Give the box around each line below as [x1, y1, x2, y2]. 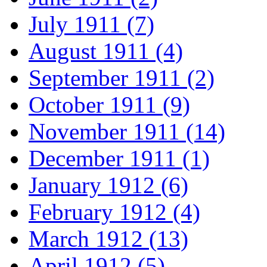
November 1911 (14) [29, 119, 225, 145]
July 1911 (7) [29, 11, 154, 38]
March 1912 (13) [29, 226, 188, 252]
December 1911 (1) [29, 145, 210, 172]
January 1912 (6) [29, 172, 188, 198]
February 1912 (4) [29, 199, 200, 225]
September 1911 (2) [29, 65, 215, 91]
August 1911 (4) [29, 38, 183, 64]
